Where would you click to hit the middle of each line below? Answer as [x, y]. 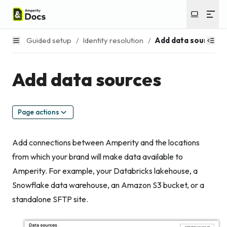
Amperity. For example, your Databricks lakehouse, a [105, 171]
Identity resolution [113, 40]
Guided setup [49, 40]
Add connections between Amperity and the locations [106, 143]
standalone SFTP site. [50, 199]
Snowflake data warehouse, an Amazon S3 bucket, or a [108, 185]
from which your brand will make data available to [98, 157]
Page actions [39, 112]
